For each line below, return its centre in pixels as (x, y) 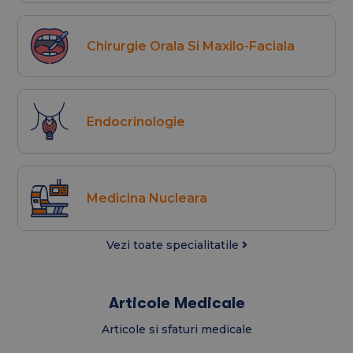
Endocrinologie (136, 121)
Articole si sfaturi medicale (176, 329)
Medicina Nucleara (147, 199)
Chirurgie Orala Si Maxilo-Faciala (191, 46)
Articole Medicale (176, 303)
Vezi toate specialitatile (174, 245)
